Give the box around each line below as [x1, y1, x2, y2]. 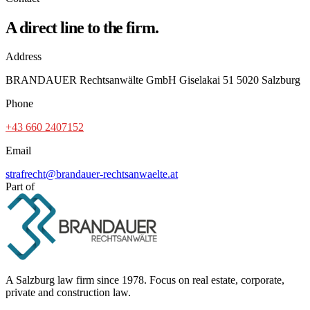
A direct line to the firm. [6, 18, 158, 37]
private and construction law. [6, 286, 131, 298]
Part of [6, 180, 35, 192]
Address [6, 50, 42, 62]
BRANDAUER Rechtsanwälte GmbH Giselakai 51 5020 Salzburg [6, 73, 300, 86]
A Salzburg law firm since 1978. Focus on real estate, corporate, [6, 273, 284, 286]
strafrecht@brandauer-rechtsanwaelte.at [6, 167, 178, 180]
